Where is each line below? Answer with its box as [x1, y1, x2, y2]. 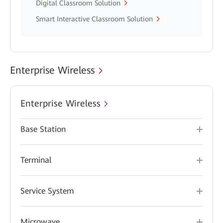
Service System [20, 186, 74, 196]
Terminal [20, 155, 51, 165]
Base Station [20, 124, 66, 134]
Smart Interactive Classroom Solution [36, 15, 153, 23]
